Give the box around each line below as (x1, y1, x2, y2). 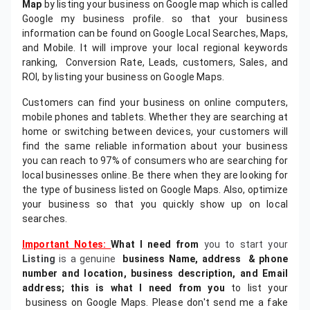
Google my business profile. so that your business (22, 13, 288, 24)
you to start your (203, 239, 288, 250)
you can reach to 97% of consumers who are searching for (22, 155, 288, 166)
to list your (224, 282, 288, 293)
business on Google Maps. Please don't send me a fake (22, 297, 288, 308)
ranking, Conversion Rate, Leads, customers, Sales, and (22, 57, 288, 68)
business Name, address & (122, 253, 256, 264)
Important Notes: (22, 239, 111, 250)
